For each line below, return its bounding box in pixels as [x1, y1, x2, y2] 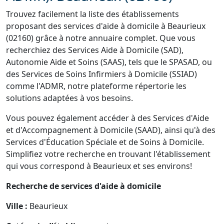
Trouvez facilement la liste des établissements [6, 8, 179, 19]
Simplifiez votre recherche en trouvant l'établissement [6, 148, 210, 159]
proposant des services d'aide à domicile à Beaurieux [6, 20, 205, 31]
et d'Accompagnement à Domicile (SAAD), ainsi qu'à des [6, 124, 215, 135]
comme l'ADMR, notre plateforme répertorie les [6, 80, 186, 91]
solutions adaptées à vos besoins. [6, 92, 133, 103]
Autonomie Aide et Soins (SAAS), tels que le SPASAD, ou [6, 56, 212, 67]
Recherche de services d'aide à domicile [6, 180, 161, 191]
